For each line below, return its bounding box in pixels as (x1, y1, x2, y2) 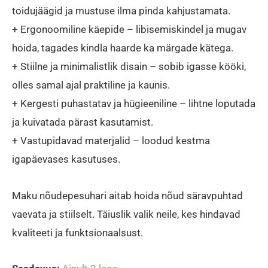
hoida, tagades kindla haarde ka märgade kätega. (12, 41, 233, 54)
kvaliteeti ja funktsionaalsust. (12, 226, 143, 239)
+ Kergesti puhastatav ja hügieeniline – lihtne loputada (12, 97, 255, 109)
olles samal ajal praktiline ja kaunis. (12, 78, 170, 91)
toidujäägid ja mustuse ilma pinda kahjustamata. (12, 4, 230, 17)
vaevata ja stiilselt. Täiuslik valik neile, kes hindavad (12, 208, 240, 220)
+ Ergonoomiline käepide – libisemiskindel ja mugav (12, 23, 246, 35)
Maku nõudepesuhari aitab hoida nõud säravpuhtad (12, 189, 243, 202)
